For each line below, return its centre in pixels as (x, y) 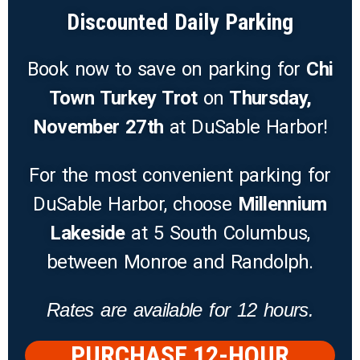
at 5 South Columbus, (217, 233)
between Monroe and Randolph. (180, 262)
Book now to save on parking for (167, 70)
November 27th (98, 127)
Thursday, (268, 98)
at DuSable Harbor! (245, 127)
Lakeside (88, 233)
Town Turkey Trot (123, 98)
